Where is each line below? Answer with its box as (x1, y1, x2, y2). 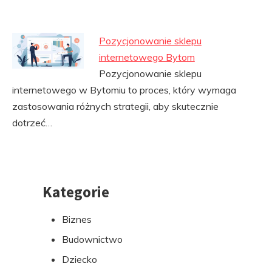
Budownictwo (62, 233, 123, 245)
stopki (24, 216, 50, 228)
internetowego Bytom (98, 51, 195, 63)
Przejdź (24, 183, 56, 195)
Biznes (62, 213, 92, 225)
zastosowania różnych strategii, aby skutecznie (12, 100, 219, 112)
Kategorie (42, 182, 109, 202)
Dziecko (62, 253, 97, 265)
